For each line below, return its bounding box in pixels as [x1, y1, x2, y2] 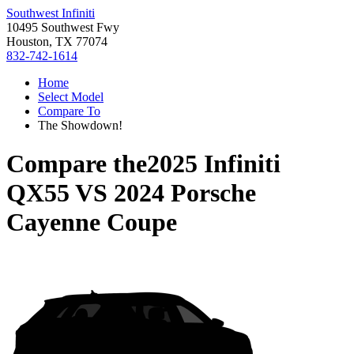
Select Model [38, 90, 104, 104]
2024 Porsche [114, 179, 256, 208]
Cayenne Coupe [6, 208, 177, 237]
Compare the [6, 149, 147, 179]
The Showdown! [38, 119, 122, 132]
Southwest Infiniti [6, 6, 95, 20]
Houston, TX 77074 [6, 35, 107, 48]
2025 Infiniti [147, 149, 281, 179]
